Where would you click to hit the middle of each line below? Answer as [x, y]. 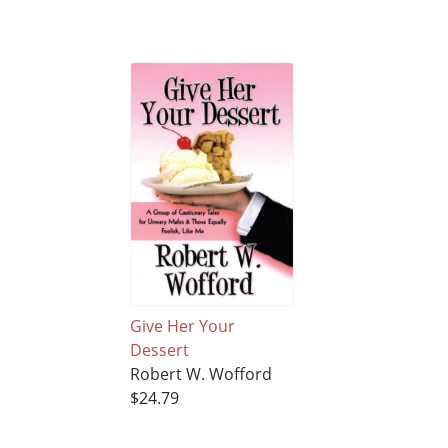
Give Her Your [182, 326]
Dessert [159, 350]
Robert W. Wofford [200, 374]
